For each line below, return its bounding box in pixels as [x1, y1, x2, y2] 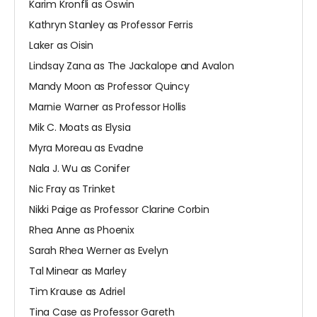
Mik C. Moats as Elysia [29, 120, 131, 135]
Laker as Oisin [29, 38, 94, 53]
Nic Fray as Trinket [29, 182, 116, 197]
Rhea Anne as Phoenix [29, 223, 134, 238]
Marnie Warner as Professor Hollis [29, 100, 187, 115]
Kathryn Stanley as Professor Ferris [29, 18, 193, 33]
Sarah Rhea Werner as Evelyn [29, 243, 168, 258]
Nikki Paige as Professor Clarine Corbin [29, 202, 209, 217]
